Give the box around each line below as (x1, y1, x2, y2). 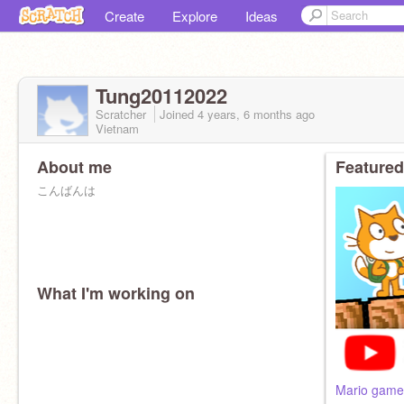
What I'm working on (37, 281, 195, 305)
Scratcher (96, 106, 150, 123)
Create (105, 6, 144, 25)
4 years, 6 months (197, 106, 292, 123)
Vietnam (96, 120, 139, 137)
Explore (172, 6, 217, 25)
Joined (160, 106, 197, 123)
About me (37, 155, 112, 179)
